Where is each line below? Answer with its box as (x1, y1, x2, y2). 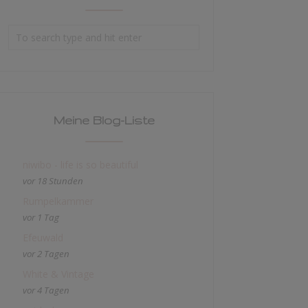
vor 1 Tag (23, 211, 59, 223)
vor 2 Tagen (23, 247, 69, 260)
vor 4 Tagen (23, 284, 69, 296)
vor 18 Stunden (23, 175, 83, 187)
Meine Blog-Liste (53, 113, 155, 126)
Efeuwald (23, 231, 63, 244)
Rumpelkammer (23, 195, 93, 208)
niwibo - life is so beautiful (23, 158, 138, 171)
